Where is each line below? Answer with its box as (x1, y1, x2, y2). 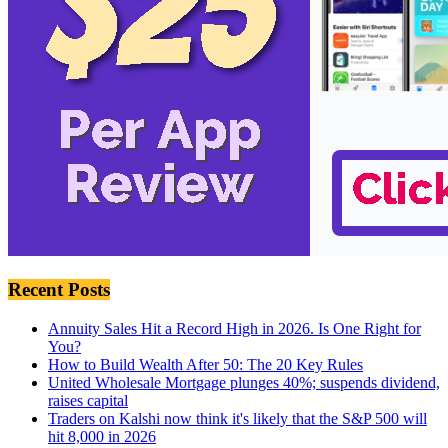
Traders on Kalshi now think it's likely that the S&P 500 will (48, 409, 427, 427)
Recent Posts (8, 278, 110, 300)
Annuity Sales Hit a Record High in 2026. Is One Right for (48, 319, 421, 337)
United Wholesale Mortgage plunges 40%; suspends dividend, (48, 373, 440, 391)
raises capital (48, 391, 128, 409)
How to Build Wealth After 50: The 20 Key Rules (48, 355, 363, 373)
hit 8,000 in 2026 (48, 427, 156, 445)
